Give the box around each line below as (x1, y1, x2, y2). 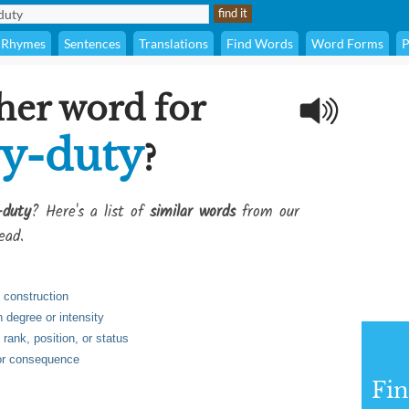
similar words (150, 200, 236, 225)
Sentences (64, 36, 121, 51)
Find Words (226, 36, 293, 51)
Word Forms (311, 36, 383, 51)
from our (236, 200, 299, 225)
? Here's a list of (31, 200, 150, 225)
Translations (139, 36, 208, 51)
